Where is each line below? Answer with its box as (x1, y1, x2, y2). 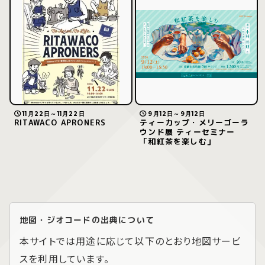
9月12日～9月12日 (148, 110, 206, 118)
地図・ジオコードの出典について (20, 214, 154, 225)
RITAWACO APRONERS (14, 117, 106, 128)
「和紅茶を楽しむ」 (140, 136, 215, 147)
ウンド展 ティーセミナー (140, 127, 235, 138)
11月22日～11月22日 (22, 110, 85, 118)
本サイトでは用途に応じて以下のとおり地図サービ (20, 233, 241, 248)
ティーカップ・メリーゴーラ (140, 117, 249, 128)
